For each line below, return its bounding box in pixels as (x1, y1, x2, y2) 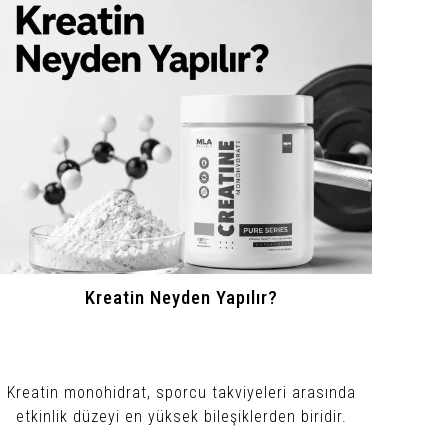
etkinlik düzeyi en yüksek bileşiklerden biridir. (15, 406, 347, 426)
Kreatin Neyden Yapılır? (84, 286, 278, 309)
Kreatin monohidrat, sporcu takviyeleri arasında (6, 382, 356, 402)
